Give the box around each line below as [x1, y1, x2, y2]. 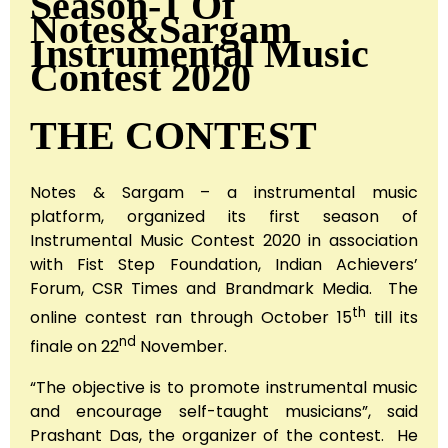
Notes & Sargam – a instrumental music [30, 180, 418, 204]
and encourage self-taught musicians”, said [30, 399, 418, 423]
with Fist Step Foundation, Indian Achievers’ [30, 252, 418, 276]
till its [366, 306, 418, 330]
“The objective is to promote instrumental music [30, 375, 418, 399]
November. [136, 335, 227, 359]
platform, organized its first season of [30, 204, 418, 228]
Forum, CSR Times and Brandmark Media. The [30, 276, 418, 300]
